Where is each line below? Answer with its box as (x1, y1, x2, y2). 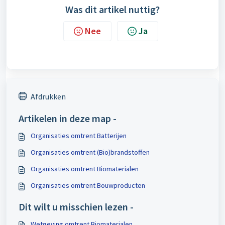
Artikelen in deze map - (19, 112, 117, 125)
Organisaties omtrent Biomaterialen (31, 164, 139, 173)
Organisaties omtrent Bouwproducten (31, 181, 145, 190)
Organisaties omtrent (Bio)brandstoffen (31, 148, 150, 157)
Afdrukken (31, 91, 66, 101)
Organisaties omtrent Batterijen (31, 131, 127, 140)
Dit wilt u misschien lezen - (19, 200, 134, 213)
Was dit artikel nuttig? (65, 3, 160, 16)
